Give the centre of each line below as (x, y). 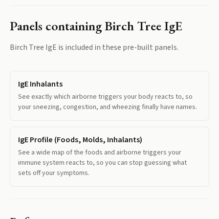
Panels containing (57, 26)
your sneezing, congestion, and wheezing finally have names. (108, 107)
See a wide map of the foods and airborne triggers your (100, 153)
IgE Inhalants (40, 84)
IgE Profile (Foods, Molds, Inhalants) (80, 140)
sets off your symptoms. (54, 173)
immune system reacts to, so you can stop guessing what (102, 163)
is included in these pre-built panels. (118, 47)
